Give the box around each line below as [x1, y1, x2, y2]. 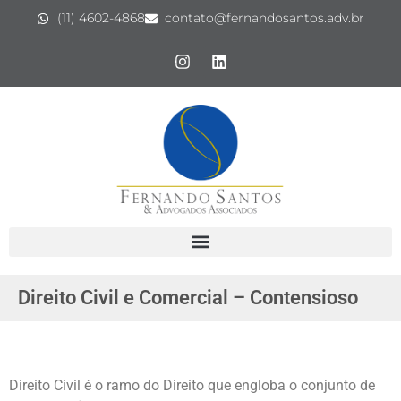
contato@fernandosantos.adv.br [165, 10, 364, 26]
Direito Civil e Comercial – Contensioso [18, 286, 358, 309]
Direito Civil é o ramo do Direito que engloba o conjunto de [9, 376, 375, 394]
